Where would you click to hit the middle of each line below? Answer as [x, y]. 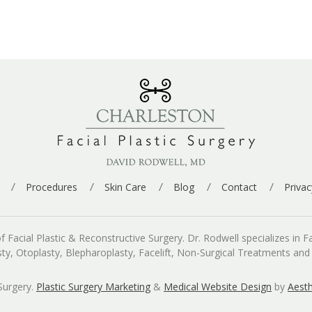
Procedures [51, 187]
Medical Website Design [218, 286]
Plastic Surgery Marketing [93, 286]
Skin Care [125, 187]
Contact [239, 187]
